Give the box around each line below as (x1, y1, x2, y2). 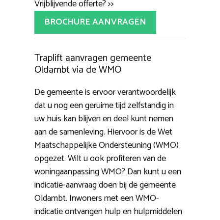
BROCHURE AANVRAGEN (44, 15, 146, 30)
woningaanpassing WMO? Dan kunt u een (34, 165, 181, 180)
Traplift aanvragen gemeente (34, 50, 151, 67)
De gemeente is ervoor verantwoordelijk (34, 85, 176, 100)
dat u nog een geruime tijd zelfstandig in (34, 98, 174, 113)
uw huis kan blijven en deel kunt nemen (34, 111, 173, 127)
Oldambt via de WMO (34, 62, 121, 79)
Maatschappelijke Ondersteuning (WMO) (34, 138, 179, 153)
